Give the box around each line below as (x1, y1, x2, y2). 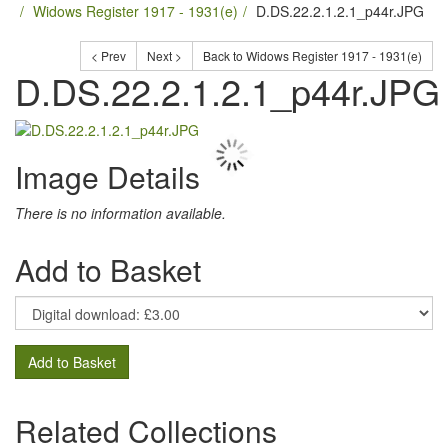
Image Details (15, 155, 200, 198)
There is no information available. (15, 203, 226, 223)
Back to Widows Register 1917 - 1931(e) (203, 47, 422, 64)
